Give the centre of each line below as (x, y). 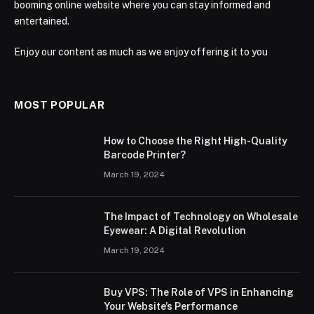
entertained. (42, 21)
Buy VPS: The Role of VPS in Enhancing (199, 293)
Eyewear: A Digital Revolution (175, 231)
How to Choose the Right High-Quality (196, 141)
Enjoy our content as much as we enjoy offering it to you (141, 52)
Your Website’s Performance (171, 307)
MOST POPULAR (60, 105)
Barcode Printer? (145, 155)
